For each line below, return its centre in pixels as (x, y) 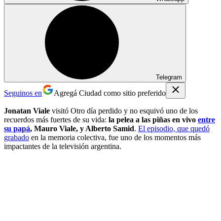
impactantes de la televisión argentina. (63, 146)
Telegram (169, 77)
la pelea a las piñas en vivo (153, 119)
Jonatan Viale (27, 110)
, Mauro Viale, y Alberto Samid (82, 128)
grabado (17, 137)
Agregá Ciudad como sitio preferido (110, 93)
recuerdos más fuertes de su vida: (56, 119)
